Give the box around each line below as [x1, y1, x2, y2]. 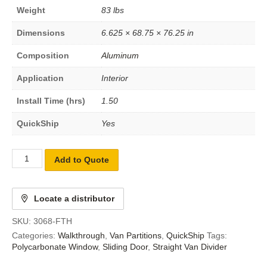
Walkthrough [58, 230, 105, 240]
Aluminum [101, 50, 139, 60]
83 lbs [101, 5, 124, 15]
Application [17, 73, 64, 83]
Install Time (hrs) [17, 95, 85, 105]
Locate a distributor [34, 193, 114, 203]
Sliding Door [103, 241, 148, 252]
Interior [101, 73, 128, 83]
